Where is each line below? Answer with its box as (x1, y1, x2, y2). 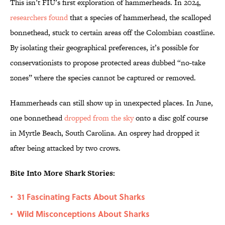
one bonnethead (10, 113, 64, 124)
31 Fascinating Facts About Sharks (17, 191, 145, 203)
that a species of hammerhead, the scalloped (68, 12, 211, 23)
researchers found (10, 12, 68, 23)
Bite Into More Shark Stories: (10, 168, 115, 179)
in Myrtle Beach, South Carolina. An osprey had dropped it (10, 128, 199, 139)
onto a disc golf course (134, 113, 208, 124)
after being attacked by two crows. (10, 143, 121, 154)
